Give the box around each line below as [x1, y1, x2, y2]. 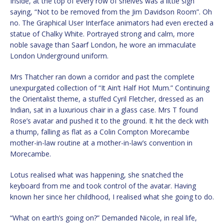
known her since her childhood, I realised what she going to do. [10, 192, 214, 202]
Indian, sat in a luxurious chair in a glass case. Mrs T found [10, 105, 198, 115]
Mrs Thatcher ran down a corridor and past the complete [10, 72, 194, 82]
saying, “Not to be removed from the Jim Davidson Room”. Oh [10, 7, 212, 17]
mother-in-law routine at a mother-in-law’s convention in [10, 138, 192, 148]
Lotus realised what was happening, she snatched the [10, 170, 183, 180]
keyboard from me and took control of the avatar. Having [10, 181, 196, 191]
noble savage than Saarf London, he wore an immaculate [10, 40, 196, 50]
